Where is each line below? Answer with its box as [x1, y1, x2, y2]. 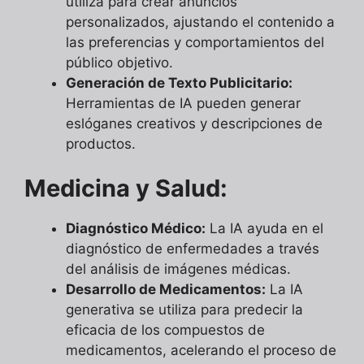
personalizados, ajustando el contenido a [66, 13, 335, 30]
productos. [66, 135, 136, 152]
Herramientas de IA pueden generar [66, 94, 301, 111]
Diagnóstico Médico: [66, 220, 206, 237]
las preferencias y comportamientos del [66, 33, 324, 50]
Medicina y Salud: [24, 174, 227, 203]
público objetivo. [66, 54, 173, 71]
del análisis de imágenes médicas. [66, 261, 291, 278]
